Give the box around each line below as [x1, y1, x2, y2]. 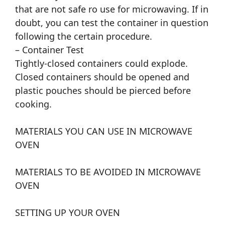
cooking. [15, 98, 52, 110]
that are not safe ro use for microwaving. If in [15, 3, 208, 16]
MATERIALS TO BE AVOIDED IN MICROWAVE [15, 166, 201, 178]
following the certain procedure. [15, 30, 152, 43]
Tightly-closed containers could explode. [15, 57, 188, 70]
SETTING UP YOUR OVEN [15, 206, 120, 219]
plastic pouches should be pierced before [15, 84, 191, 97]
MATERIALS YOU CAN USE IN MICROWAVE [15, 125, 192, 138]
